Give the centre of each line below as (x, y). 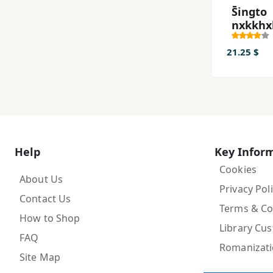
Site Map (40, 257)
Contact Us (45, 199)
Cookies (238, 169)
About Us (41, 179)
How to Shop (50, 218)
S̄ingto (249, 12)
